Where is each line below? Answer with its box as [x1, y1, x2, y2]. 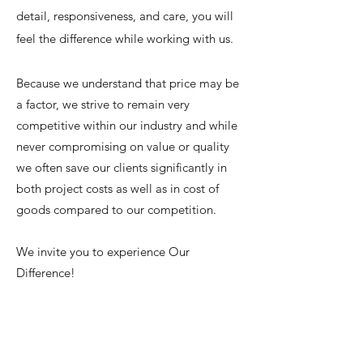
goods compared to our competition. [16, 202, 216, 217]
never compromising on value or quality [16, 139, 229, 154]
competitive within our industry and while [16, 117, 237, 133]
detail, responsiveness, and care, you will [16, 8, 233, 23]
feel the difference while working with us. [16, 31, 233, 46]
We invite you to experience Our [16, 244, 190, 259]
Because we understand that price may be [16, 75, 239, 91]
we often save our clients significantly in [16, 160, 227, 175]
